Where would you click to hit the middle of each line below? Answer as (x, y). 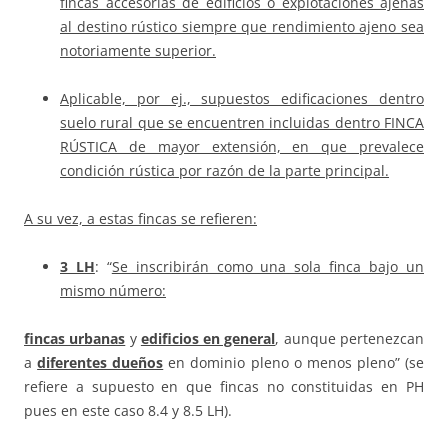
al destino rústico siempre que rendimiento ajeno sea (242, 27)
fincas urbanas (75, 339)
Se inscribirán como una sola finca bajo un (268, 267)
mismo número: (113, 291)
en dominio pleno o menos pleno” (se (294, 363)
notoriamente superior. (138, 51)
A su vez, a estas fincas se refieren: (140, 219)
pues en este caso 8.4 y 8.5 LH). (128, 411)
